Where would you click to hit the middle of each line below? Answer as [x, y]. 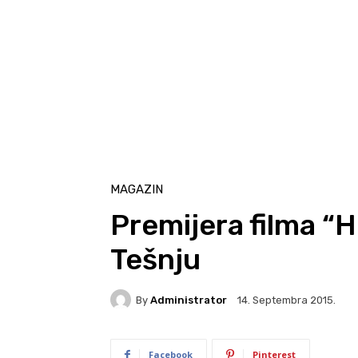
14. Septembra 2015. [286, 300]
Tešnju [155, 260]
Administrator [189, 300]
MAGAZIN [137, 190]
